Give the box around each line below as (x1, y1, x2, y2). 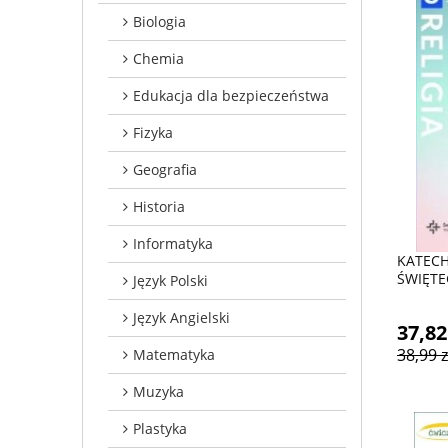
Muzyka (133, 381, 184, 401)
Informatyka (133, 233, 213, 253)
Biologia (133, 11, 186, 31)
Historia (133, 196, 185, 216)
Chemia (133, 48, 184, 68)
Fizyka (133, 122, 173, 142)
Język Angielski (133, 307, 230, 327)
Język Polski (133, 270, 208, 290)
